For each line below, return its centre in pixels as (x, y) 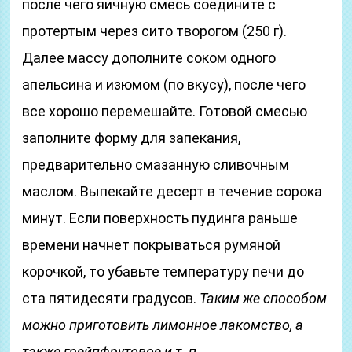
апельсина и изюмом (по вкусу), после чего (164, 84)
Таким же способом (264, 298)
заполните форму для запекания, (132, 138)
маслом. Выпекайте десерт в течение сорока (172, 191)
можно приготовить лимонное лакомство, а (163, 325)
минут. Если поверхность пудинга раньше (160, 218)
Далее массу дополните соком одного (149, 58)
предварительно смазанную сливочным (156, 165)
